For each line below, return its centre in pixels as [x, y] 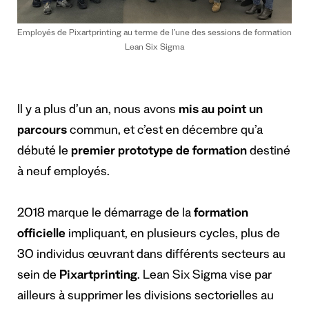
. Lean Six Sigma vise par [205, 277]
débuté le [44, 153]
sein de [38, 277]
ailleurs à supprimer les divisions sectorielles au [146, 298]
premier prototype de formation [159, 153]
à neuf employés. [63, 173]
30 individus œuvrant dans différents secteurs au [151, 256]
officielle [41, 236]
